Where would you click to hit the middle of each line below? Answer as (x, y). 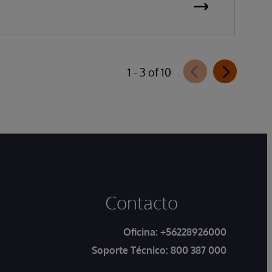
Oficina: (142, 232)
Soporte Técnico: (131, 250)
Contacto (141, 202)
